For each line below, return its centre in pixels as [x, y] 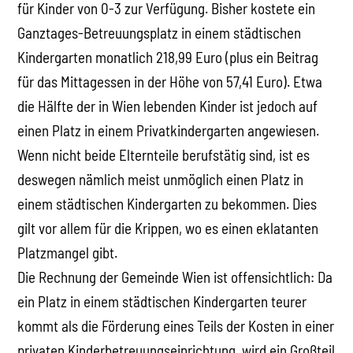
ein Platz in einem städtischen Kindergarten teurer [162, 301]
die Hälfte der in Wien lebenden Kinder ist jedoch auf [168, 106]
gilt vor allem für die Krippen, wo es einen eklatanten [168, 228]
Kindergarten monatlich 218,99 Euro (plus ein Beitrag [168, 57]
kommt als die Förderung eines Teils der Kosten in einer [176, 325]
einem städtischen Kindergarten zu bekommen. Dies [167, 203]
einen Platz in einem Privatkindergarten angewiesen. [169, 130]
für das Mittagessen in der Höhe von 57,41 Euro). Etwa [170, 81]
